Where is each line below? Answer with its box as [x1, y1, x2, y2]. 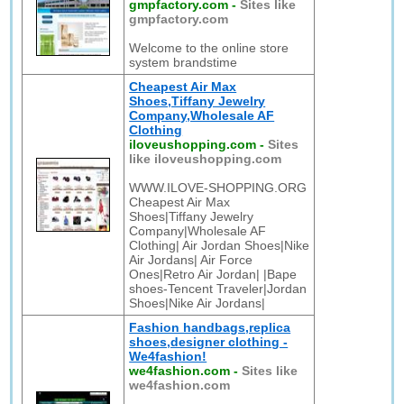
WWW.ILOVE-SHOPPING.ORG [129, 180, 308, 195]
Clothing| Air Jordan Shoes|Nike [129, 238, 310, 252]
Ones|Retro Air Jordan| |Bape [129, 267, 298, 281]
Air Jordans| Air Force [129, 252, 253, 267]
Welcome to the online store [129, 41, 289, 55]
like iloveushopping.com [129, 151, 282, 166]
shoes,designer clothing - [129, 335, 289, 349]
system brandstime [129, 55, 238, 69]
